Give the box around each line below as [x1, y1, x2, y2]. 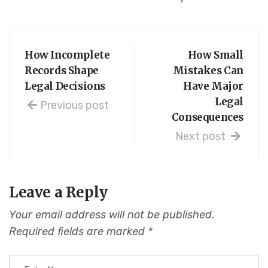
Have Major [183, 80, 243, 93]
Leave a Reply [9, 183, 108, 202]
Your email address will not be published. [9, 208, 214, 222]
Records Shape [25, 64, 99, 78]
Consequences [171, 111, 243, 124]
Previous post [40, 99, 109, 112]
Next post [175, 130, 228, 144]
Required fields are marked [9, 225, 148, 239]
